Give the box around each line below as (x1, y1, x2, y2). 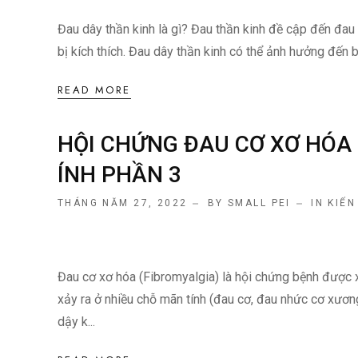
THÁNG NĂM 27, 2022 (58, 197, 188, 209)
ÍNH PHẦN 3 (58, 161, 181, 189)
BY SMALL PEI (207, 197, 291, 209)
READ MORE (58, 82, 131, 98)
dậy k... (58, 314, 95, 330)
